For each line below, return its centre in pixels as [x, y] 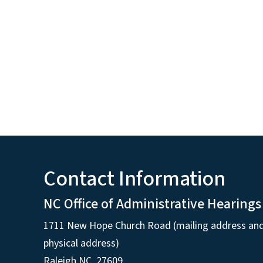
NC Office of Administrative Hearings [152, 204]
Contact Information [134, 179]
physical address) [81, 244]
